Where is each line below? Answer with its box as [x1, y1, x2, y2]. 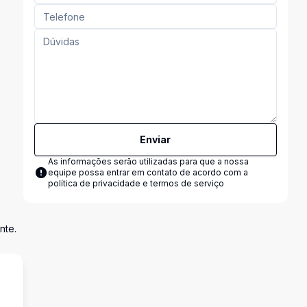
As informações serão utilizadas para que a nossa [47, 156, 249, 167]
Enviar [140, 134, 171, 145]
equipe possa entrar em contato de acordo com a [47, 167, 248, 177]
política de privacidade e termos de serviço [47, 178, 224, 188]
